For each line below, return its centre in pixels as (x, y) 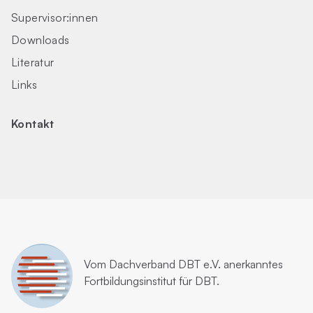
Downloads (41, 40)
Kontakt (33, 124)
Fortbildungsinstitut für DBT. (152, 281)
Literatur (33, 62)
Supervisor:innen (55, 17)
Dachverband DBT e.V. (166, 264)
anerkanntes (253, 264)
